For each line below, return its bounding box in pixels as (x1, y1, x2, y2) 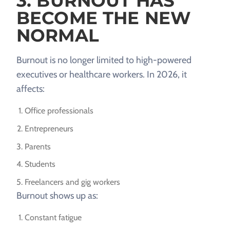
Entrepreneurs (25, 123, 73, 133)
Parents (25, 141, 51, 151)
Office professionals (25, 106, 93, 116)
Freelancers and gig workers (25, 177, 120, 187)
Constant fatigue (25, 212, 82, 222)
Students (25, 159, 55, 169)
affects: (16, 83, 45, 95)
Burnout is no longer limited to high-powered (16, 54, 191, 66)
